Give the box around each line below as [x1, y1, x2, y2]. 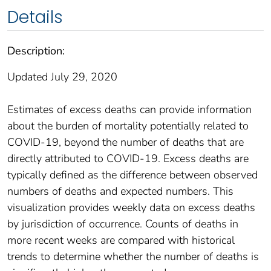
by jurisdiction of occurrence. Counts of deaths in [7, 216, 238, 231]
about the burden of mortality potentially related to [7, 118, 249, 133]
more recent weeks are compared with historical [7, 232, 235, 247]
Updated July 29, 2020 [7, 69, 117, 84]
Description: [7, 43, 65, 58]
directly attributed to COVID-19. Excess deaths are [7, 151, 249, 166]
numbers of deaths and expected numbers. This [7, 183, 233, 198]
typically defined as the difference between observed [7, 167, 258, 182]
